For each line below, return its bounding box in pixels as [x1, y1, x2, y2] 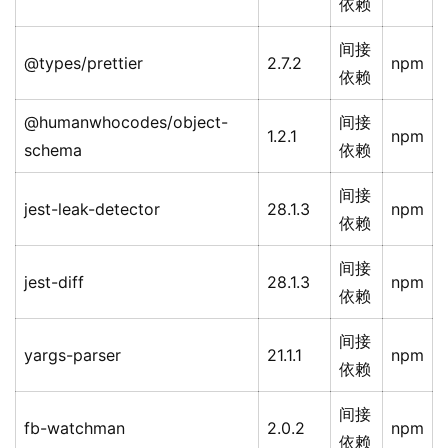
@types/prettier [24, 53, 143, 74]
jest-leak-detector [24, 199, 160, 220]
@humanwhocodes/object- [24, 112, 228, 133]
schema [24, 140, 82, 161]
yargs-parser [24, 345, 121, 366]
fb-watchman [24, 418, 125, 439]
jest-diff [24, 272, 84, 293]
